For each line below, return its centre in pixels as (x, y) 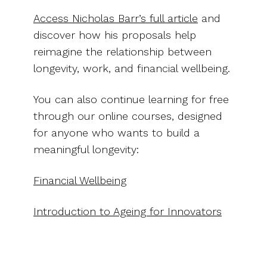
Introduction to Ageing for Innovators (128, 211)
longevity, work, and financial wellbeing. (132, 68)
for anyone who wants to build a (117, 132)
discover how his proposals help (115, 35)
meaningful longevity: (86, 149)
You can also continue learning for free (131, 99)
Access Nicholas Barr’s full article (116, 18)
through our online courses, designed (128, 116)
